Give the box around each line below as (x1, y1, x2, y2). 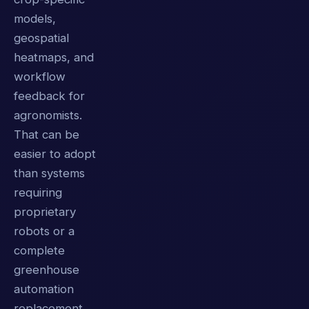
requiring (14, 186, 62, 200)
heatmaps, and (14, 50, 94, 65)
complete (14, 243, 65, 258)
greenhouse (14, 263, 79, 277)
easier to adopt (14, 147, 96, 161)
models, (14, 12, 56, 26)
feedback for (14, 89, 85, 103)
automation (14, 282, 74, 297)
